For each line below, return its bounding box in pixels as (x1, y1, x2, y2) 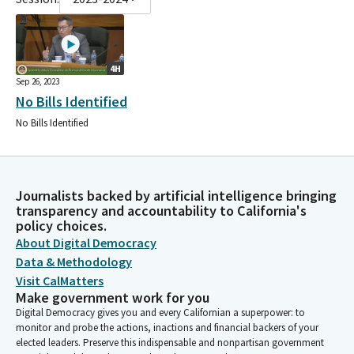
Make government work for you (16, 288, 209, 307)
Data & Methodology (16, 254, 132, 269)
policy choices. (16, 217, 107, 235)
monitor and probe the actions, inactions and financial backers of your (16, 321, 318, 334)
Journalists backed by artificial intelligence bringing (16, 186, 337, 205)
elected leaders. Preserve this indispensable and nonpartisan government (16, 336, 324, 349)
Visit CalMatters (16, 273, 104, 288)
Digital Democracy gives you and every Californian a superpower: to (16, 306, 305, 319)
